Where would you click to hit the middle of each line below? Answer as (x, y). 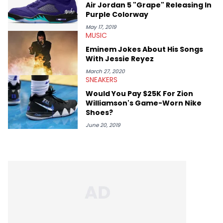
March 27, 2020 (105, 71)
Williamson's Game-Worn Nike (144, 103)
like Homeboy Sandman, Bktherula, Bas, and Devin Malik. (109, 8)
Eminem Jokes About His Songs (144, 49)
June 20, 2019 (103, 125)
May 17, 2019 (101, 27)
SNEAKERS (102, 79)
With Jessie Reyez (120, 58)
